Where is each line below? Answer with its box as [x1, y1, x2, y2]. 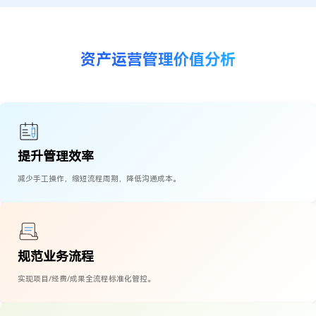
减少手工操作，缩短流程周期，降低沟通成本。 [18, 174, 181, 183]
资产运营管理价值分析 [80, 51, 236, 69]
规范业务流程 [18, 248, 94, 264]
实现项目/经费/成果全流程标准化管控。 [18, 274, 155, 284]
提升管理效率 [18, 148, 94, 164]
